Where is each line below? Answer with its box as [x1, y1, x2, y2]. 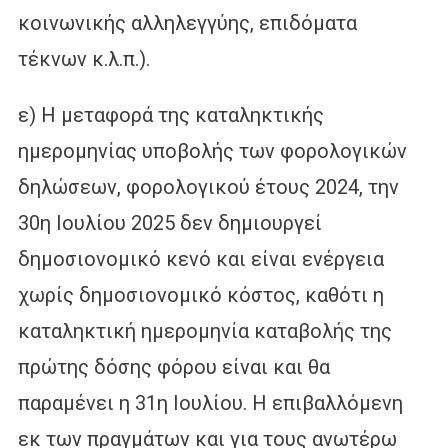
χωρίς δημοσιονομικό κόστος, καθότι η [17, 282, 384, 307]
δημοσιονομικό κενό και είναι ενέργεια [17, 246, 384, 271]
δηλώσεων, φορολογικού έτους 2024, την [17, 174, 399, 199]
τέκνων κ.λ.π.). [17, 46, 150, 71]
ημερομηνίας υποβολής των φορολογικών [17, 138, 407, 163]
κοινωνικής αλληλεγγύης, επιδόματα [17, 10, 357, 35]
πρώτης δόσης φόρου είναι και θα [17, 354, 330, 379]
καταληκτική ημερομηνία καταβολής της [17, 318, 392, 343]
